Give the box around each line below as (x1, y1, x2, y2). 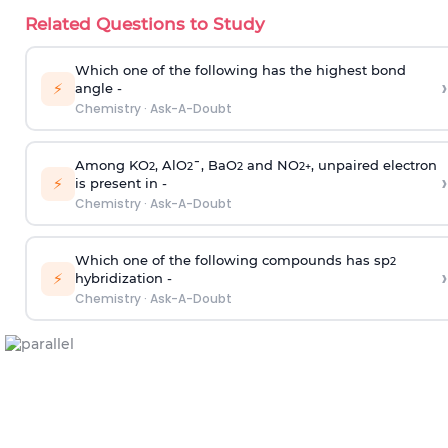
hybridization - (74, 269, 172, 286)
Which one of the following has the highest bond (74, 61, 406, 78)
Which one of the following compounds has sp (74, 251, 390, 268)
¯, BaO (192, 156, 237, 173)
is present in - (74, 174, 167, 191)
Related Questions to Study (25, 14, 265, 34)
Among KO (74, 156, 149, 173)
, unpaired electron (310, 156, 437, 173)
